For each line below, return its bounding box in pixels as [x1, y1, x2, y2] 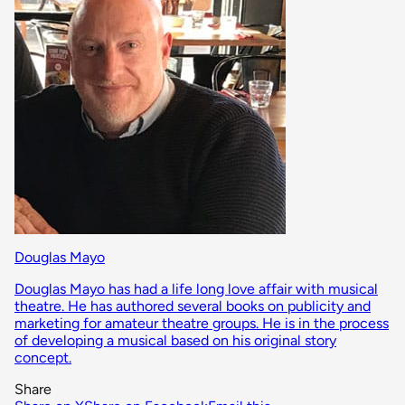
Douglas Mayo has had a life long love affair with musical [14, 279, 378, 297]
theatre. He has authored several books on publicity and [14, 297, 371, 315]
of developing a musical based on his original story [14, 331, 336, 349]
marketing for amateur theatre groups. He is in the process [14, 314, 389, 332]
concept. [14, 348, 71, 366]
